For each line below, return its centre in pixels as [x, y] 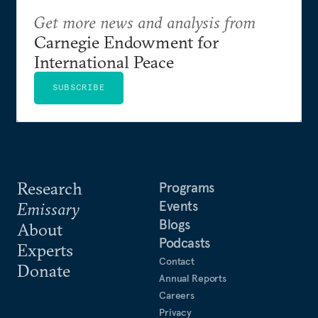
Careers [177, 295]
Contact [177, 261]
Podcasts [185, 242]
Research [50, 188]
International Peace [104, 61]
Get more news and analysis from [145, 22]
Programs [187, 187]
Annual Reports [193, 278]
